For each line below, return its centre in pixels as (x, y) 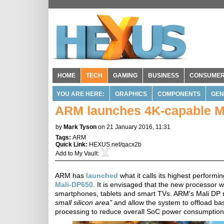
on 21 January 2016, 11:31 (134, 127)
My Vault (86, 153)
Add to (65, 153)
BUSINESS (163, 75)
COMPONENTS (179, 94)
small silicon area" (83, 202)
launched (102, 175)
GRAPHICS (131, 94)
